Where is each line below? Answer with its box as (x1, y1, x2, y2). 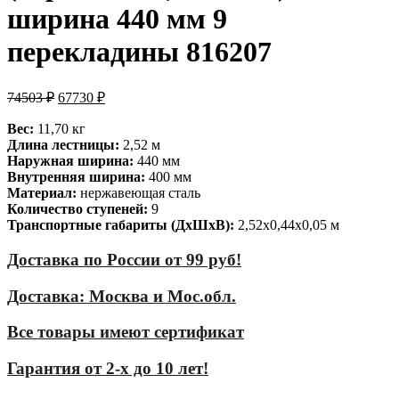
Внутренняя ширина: (7, 169, 145, 185)
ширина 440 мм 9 (7, 2, 227, 35)
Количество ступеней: (7, 201, 148, 217)
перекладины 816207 (7, 35, 272, 68)
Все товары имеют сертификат (7, 322, 244, 342)
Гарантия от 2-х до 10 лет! (7, 359, 208, 379)
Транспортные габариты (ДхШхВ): (7, 217, 234, 233)
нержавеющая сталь (77, 185, 200, 201)
